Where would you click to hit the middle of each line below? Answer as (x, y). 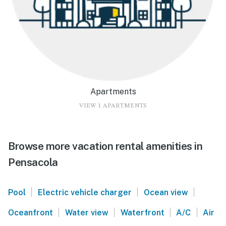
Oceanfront (31, 213)
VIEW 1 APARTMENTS (113, 106)
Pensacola (33, 162)
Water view (87, 213)
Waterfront (142, 213)
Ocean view (166, 193)
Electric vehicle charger (84, 193)
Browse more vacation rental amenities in (105, 146)
